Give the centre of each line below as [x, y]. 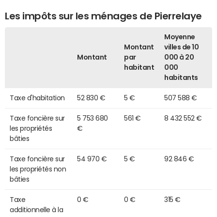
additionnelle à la [37, 209]
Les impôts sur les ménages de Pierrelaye [103, 16]
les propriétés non [38, 169]
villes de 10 [182, 47]
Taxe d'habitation [37, 98]
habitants [181, 77]
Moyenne [180, 37]
